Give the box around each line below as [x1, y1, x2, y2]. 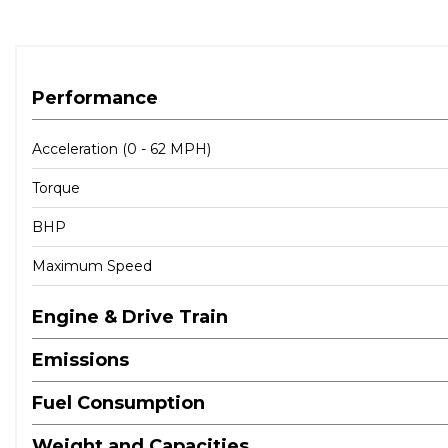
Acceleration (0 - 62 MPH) [32, 140, 211, 158]
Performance [32, 87, 158, 109]
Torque [32, 179, 80, 197]
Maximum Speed [32, 257, 152, 275]
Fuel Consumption [32, 392, 205, 414]
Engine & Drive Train [32, 306, 228, 328]
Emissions [32, 349, 129, 371]
